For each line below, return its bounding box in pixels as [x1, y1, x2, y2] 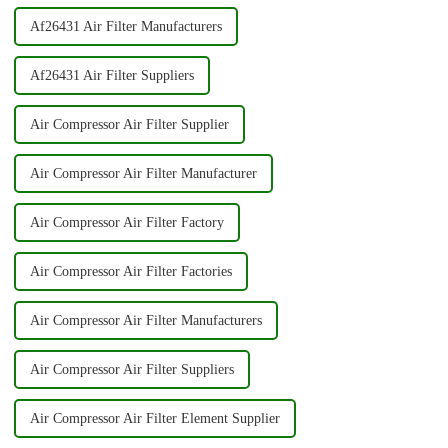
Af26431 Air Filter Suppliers [29, 68, 194, 84]
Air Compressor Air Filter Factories [29, 264, 232, 280]
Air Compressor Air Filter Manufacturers [29, 313, 262, 329]
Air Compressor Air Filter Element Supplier [29, 411, 280, 427]
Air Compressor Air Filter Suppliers [29, 362, 234, 378]
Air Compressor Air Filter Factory [29, 215, 224, 231]
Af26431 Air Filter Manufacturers [29, 19, 222, 35]
